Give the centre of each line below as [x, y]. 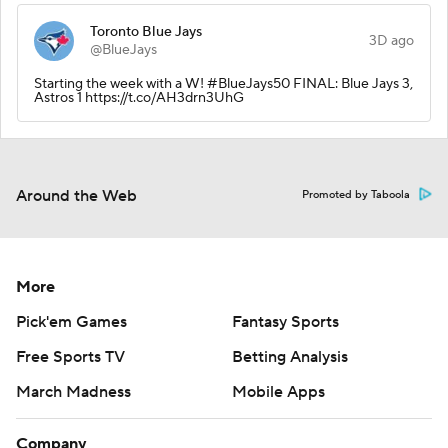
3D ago [391, 40]
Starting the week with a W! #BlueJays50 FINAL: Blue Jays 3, [223, 83]
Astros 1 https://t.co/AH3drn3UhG [139, 97]
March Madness [73, 391]
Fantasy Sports [285, 321]
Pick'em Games [71, 321]
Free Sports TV [70, 356]
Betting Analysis [290, 356]
